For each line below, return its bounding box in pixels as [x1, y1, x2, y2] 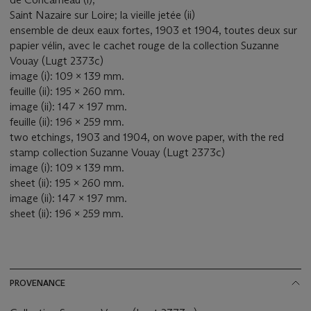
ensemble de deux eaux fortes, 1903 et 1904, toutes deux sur [10, 24, 297, 37]
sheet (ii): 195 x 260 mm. [10, 176, 124, 190]
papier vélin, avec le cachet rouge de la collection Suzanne [10, 39, 279, 53]
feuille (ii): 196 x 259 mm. [10, 115, 124, 129]
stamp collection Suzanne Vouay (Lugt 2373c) [10, 146, 225, 160]
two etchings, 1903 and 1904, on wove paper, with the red [10, 131, 284, 144]
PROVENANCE [10, 278, 65, 289]
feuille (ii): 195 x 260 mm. [10, 85, 125, 99]
